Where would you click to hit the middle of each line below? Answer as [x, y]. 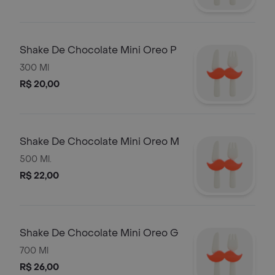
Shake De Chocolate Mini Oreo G [99, 233]
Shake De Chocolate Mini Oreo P [98, 50]
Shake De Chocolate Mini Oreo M [99, 141]
